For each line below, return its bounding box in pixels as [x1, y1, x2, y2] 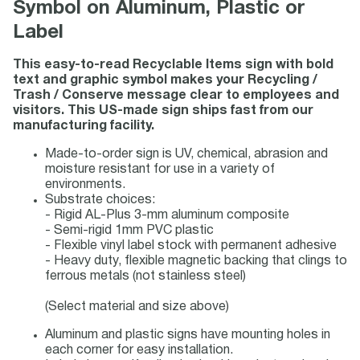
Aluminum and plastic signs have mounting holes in [45, 329, 330, 341]
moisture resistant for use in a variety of [45, 164, 275, 175]
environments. [45, 179, 125, 190]
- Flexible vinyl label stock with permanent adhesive [45, 240, 337, 252]
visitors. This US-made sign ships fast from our [13, 105, 313, 117]
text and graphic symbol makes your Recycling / [13, 75, 317, 86]
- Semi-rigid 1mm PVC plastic [45, 225, 214, 236]
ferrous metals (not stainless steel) [45, 271, 246, 282]
